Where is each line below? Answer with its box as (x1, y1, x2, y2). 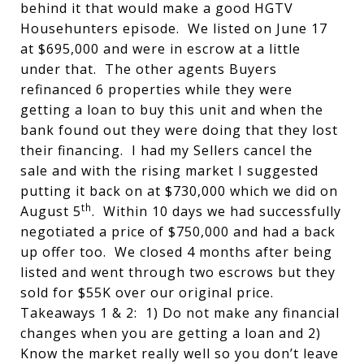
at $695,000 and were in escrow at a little (20, 40, 301, 58)
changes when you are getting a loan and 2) (20, 324, 321, 342)
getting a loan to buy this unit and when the (20, 101, 323, 119)
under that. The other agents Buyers (20, 60, 277, 78)
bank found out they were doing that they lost (20, 121, 338, 139)
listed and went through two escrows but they (20, 263, 336, 281)
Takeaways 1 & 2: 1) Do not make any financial (20, 304, 340, 322)
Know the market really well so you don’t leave (20, 344, 339, 362)
